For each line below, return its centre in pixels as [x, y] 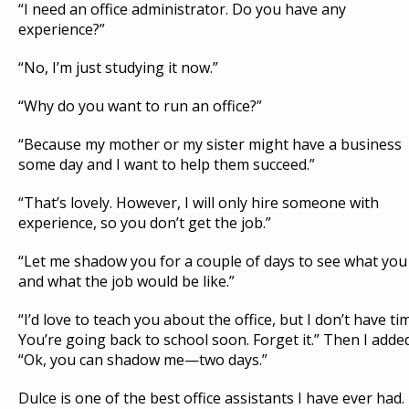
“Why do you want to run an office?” [140, 106]
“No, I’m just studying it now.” [118, 68]
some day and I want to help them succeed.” [167, 164]
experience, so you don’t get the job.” [145, 223]
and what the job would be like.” [126, 281]
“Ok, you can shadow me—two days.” [143, 360]
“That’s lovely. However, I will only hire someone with [199, 203]
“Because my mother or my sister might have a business [210, 144]
